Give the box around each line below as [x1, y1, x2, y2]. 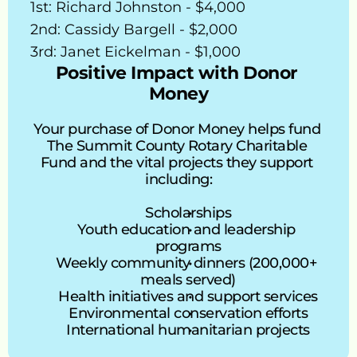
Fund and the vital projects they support [40, 154, 313, 171]
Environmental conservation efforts [69, 304, 308, 322]
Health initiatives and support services [58, 288, 318, 305]
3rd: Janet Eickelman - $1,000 [30, 43, 241, 61]
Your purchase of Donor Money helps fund [33, 120, 320, 138]
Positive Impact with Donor [55, 62, 297, 84]
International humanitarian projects [66, 321, 310, 339]
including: [145, 171, 212, 188]
